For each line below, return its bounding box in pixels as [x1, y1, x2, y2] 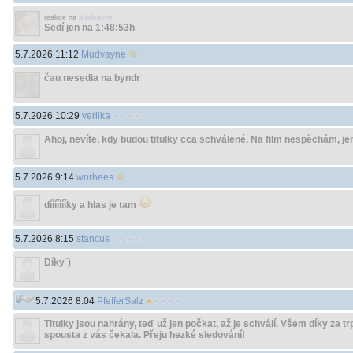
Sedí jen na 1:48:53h [44, 22, 135, 33]
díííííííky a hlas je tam [44, 199, 139, 210]
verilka [82, 110, 110, 121]
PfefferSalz [97, 295, 143, 307]
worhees [76, 172, 113, 183]
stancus [76, 233, 110, 244]
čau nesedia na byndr [44, 72, 140, 84]
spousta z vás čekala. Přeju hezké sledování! [44, 329, 245, 340]
